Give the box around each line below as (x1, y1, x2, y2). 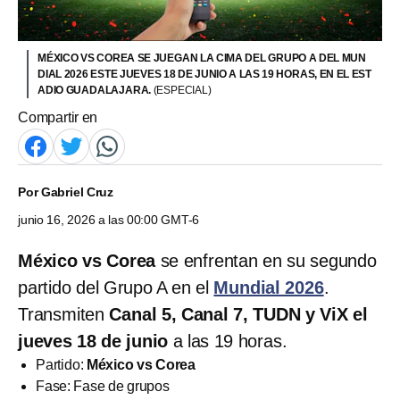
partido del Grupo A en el (18, 277, 214, 297)
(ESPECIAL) (153, 83, 212, 96)
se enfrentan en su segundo (155, 250, 377, 271)
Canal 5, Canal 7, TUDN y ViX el (109, 304, 368, 324)
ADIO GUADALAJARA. (37, 83, 154, 96)
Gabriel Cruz (40, 184, 114, 199)
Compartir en (18, 109, 98, 125)
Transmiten (18, 304, 110, 324)
